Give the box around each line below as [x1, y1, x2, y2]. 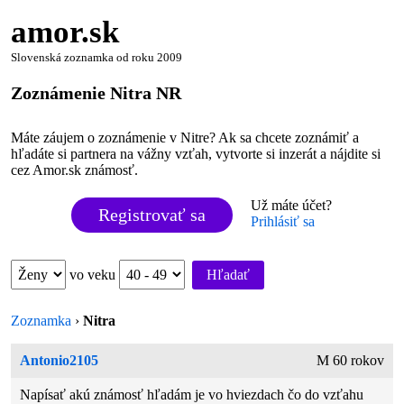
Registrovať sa [98, 205, 207, 225]
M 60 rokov [316, 353, 384, 369]
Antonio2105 [20, 353, 99, 369]
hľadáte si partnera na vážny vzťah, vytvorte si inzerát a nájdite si [11, 146, 381, 162]
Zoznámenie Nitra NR [11, 82, 182, 103]
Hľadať [207, 267, 251, 283]
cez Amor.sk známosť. [11, 162, 139, 179]
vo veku [69, 267, 120, 283]
